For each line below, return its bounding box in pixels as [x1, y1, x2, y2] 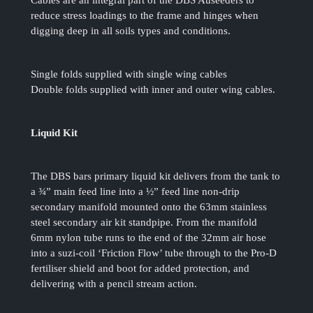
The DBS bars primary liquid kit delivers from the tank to [31, 170, 281, 182]
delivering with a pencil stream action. [31, 278, 198, 290]
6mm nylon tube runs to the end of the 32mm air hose [31, 232, 267, 244]
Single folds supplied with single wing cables [31, 68, 228, 80]
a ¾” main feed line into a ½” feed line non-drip [31, 186, 240, 198]
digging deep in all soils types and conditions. [31, 25, 231, 37]
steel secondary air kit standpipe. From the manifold [31, 217, 258, 228]
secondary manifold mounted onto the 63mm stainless [31, 201, 268, 213]
